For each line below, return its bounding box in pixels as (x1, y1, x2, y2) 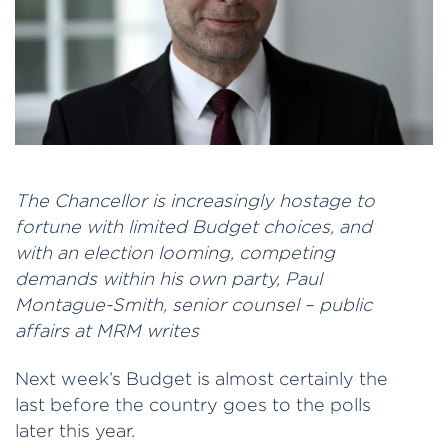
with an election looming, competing (15, 242, 335, 262)
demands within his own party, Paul (15, 268, 322, 288)
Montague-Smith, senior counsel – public (15, 294, 372, 314)
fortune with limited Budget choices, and (15, 216, 372, 236)
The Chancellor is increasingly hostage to (15, 190, 375, 210)
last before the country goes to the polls (15, 395, 371, 415)
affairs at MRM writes (15, 320, 199, 340)
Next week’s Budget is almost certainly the (15, 369, 388, 389)
